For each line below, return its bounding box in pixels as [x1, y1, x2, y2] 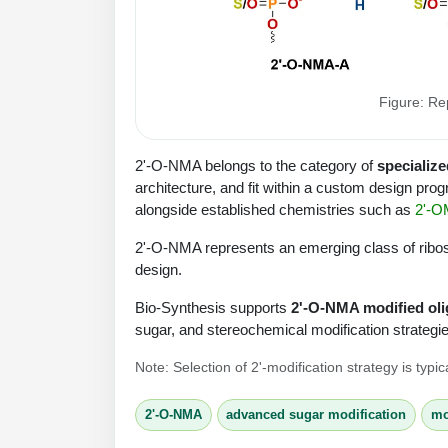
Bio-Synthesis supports [135, 298, 291, 316]
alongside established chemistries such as [135, 200, 415, 218]
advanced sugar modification [226, 407, 407, 423]
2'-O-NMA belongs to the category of [135, 156, 377, 174]
